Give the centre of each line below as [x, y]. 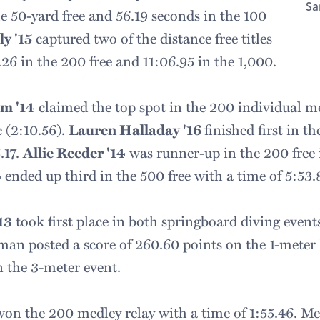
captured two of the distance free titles [152, 37]
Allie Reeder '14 [75, 152]
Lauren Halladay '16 [137, 129]
